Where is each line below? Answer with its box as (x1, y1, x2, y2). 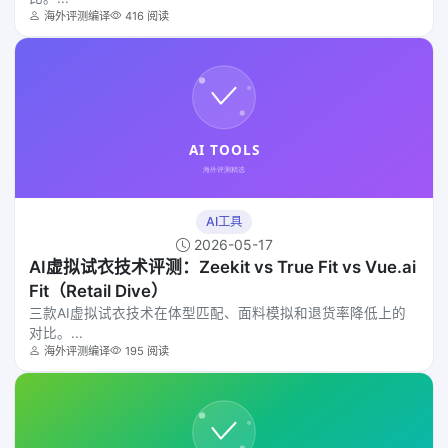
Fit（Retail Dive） (29, 281, 168, 301)
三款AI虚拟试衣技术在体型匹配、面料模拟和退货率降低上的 (29, 305, 406, 321)
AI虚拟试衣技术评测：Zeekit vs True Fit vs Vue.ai (29, 257, 416, 277)
